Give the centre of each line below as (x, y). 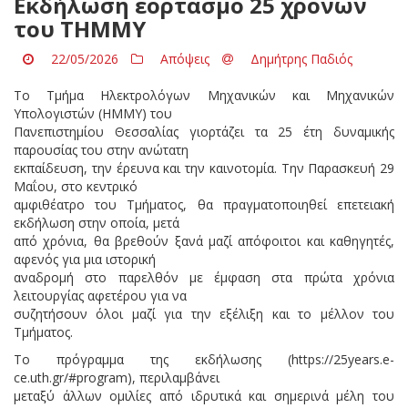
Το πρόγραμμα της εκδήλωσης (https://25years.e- (204, 359)
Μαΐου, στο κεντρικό (76, 186)
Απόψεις (185, 58)
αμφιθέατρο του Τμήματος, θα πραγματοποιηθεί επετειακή (204, 204)
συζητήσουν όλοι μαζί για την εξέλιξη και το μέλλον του (204, 313)
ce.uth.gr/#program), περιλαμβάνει (117, 377)
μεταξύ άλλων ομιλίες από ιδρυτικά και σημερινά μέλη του (204, 395)
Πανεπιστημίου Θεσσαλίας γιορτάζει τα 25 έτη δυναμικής (204, 131)
